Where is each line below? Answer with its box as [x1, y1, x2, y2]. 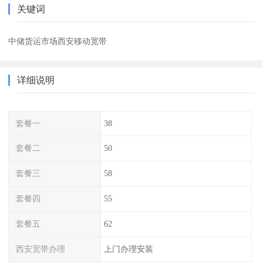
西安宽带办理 [16, 244, 66, 254]
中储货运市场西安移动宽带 [8, 36, 107, 46]
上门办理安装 [103, 244, 153, 254]
